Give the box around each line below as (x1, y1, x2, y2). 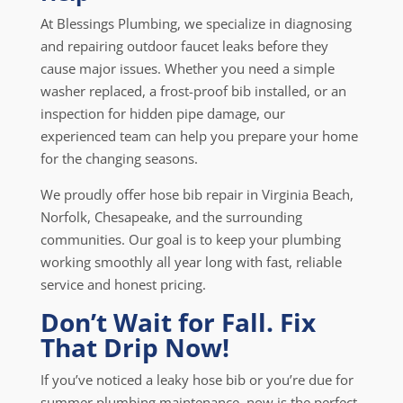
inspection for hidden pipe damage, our (40, 104, 285, 122)
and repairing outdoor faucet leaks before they (40, 37, 328, 55)
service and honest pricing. (40, 275, 206, 293)
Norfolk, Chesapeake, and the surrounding (40, 208, 302, 226)
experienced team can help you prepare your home (40, 127, 358, 145)
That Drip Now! (40, 330, 229, 364)
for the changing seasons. (40, 149, 198, 167)
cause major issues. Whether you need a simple (40, 59, 335, 77)
